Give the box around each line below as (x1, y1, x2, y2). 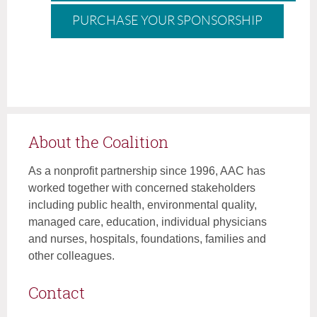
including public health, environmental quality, (28, 198, 257, 211)
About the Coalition (28, 131, 168, 152)
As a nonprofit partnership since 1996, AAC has (28, 164, 265, 177)
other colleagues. (28, 249, 115, 262)
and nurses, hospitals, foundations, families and (28, 232, 266, 245)
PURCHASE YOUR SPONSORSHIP (72, 13, 263, 28)
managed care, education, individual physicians (28, 215, 267, 228)
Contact (28, 282, 85, 303)
